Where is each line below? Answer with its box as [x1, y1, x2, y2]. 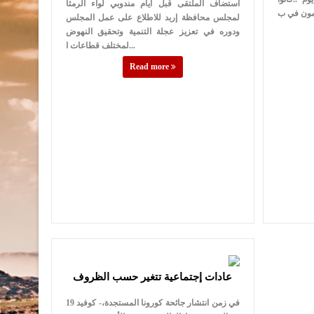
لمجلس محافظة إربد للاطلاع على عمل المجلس [65, 13, 240, 23]
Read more [129, 62, 171, 72]
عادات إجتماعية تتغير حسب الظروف [73, 269, 233, 285]
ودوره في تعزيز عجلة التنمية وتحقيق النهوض [65, 27, 240, 37]
